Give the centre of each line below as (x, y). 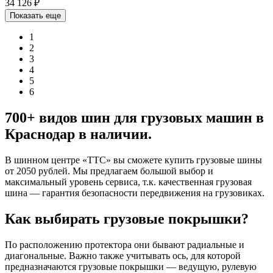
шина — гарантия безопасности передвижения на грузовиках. (135, 193)
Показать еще (35, 16)
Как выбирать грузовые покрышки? (127, 218)
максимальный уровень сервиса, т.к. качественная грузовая (128, 182)
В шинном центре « (46, 160)
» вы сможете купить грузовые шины (184, 160)
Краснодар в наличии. (78, 134)
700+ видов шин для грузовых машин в (134, 118)
